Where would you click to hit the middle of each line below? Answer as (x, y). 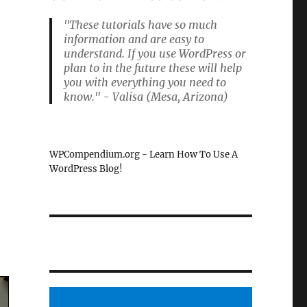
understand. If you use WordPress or (155, 53)
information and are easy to (134, 39)
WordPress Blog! (86, 169)
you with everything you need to (145, 82)
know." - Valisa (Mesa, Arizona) (146, 97)
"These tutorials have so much (140, 25)
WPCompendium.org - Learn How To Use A (143, 155)
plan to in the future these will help (152, 68)
